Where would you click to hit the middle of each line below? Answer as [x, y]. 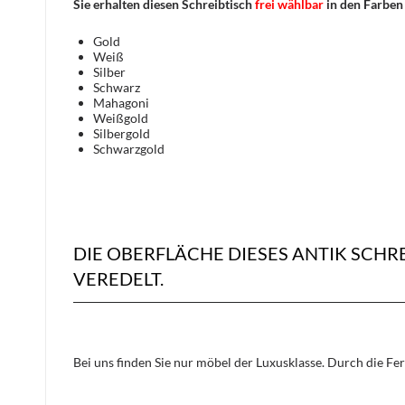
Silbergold [122, 133]
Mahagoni [121, 102]
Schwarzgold [129, 148]
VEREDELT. [118, 278]
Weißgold [121, 118]
